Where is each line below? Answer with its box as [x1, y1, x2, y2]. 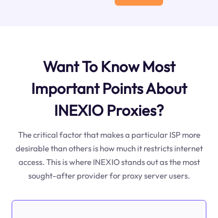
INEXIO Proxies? [54, 100, 164, 120]
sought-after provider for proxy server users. [28, 170, 190, 181]
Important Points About [31, 78, 187, 98]
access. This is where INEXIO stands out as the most [18, 156, 200, 167]
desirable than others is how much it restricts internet [15, 143, 203, 153]
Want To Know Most [43, 56, 175, 76]
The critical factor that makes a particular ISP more [18, 129, 200, 140]
